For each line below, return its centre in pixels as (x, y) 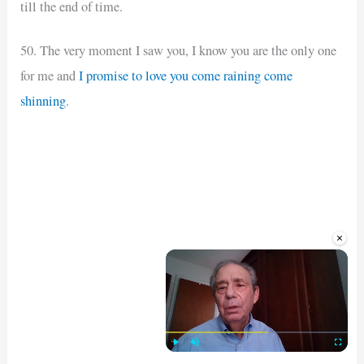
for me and (50, 75)
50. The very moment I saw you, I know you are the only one (179, 50)
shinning (43, 100)
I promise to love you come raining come (186, 75)
